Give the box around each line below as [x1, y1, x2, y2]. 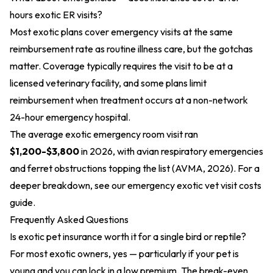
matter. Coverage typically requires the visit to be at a [10, 60, 233, 72]
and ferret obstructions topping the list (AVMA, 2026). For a [10, 162, 260, 174]
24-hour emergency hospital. [10, 111, 130, 123]
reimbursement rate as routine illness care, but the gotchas [10, 43, 253, 55]
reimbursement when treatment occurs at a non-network [10, 94, 248, 106]
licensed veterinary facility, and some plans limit [10, 77, 207, 89]
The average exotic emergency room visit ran [10, 128, 198, 140]
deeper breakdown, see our [10, 179, 127, 191]
